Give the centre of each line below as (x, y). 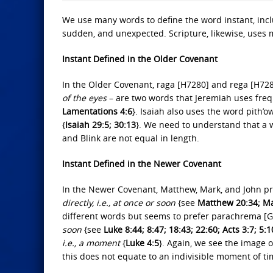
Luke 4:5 (142, 243)
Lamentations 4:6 (97, 111)
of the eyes (84, 98)
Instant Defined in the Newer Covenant (142, 164)
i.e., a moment (92, 243)
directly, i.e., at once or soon (119, 203)
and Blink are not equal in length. (131, 138)
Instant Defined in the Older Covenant (140, 59)
